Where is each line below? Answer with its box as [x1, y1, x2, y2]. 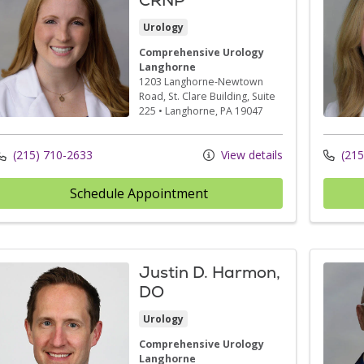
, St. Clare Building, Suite [162, 89, 275, 103]
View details [217, 146, 283, 162]
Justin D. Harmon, [138, 261, 280, 283]
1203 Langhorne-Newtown [138, 74, 263, 89]
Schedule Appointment [69, 184, 208, 202]
